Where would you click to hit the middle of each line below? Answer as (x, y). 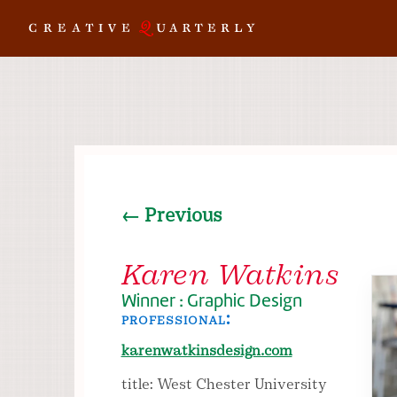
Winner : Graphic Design (211, 300)
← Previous (171, 215)
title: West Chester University (224, 384)
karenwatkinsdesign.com (206, 350)
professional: (175, 318)
